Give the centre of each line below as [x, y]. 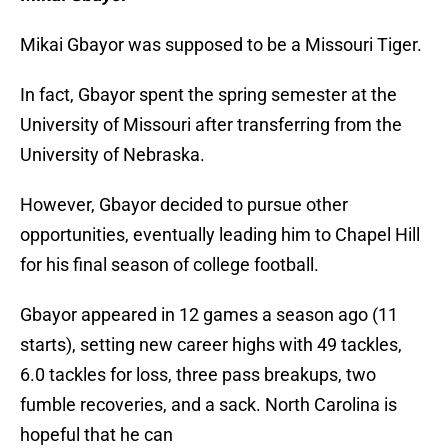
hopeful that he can [96, 435]
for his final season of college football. [169, 265]
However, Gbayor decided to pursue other [184, 205]
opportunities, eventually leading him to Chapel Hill [220, 235]
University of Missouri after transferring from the [211, 125]
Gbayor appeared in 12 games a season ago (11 [209, 315]
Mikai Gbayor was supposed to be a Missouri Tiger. [221, 45]
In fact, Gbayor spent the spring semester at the [208, 95]
